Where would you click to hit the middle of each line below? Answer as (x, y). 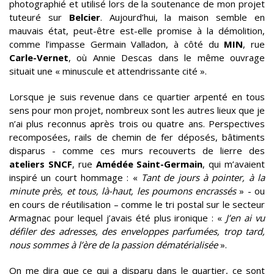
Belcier (84, 17)
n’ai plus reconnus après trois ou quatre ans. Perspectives (137, 124)
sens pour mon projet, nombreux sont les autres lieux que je (137, 110)
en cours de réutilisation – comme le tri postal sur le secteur (137, 204)
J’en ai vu (246, 218)
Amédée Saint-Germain (149, 164)
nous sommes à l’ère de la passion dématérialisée (113, 245)
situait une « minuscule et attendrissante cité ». (108, 71)
